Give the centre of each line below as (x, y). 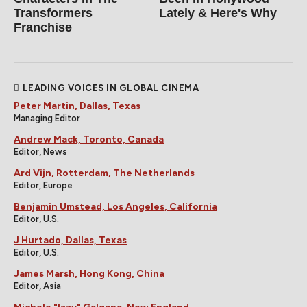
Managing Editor (47, 119)
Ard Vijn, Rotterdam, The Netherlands (104, 173)
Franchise (43, 28)
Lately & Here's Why (218, 13)
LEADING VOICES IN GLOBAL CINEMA (110, 88)
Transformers (53, 13)
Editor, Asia (37, 286)
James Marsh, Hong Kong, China (89, 274)
